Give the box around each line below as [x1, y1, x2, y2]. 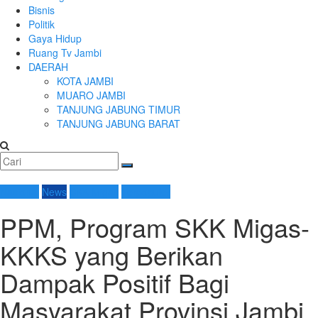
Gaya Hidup [28, 31, 82, 46]
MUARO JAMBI [57, 88, 126, 103]
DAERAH [28, 60, 68, 75]
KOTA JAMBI [57, 74, 114, 89]
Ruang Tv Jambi [28, 45, 102, 60]
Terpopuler [121, 185, 170, 199]
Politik [28, 17, 55, 32]
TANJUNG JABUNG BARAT [57, 116, 180, 131]
